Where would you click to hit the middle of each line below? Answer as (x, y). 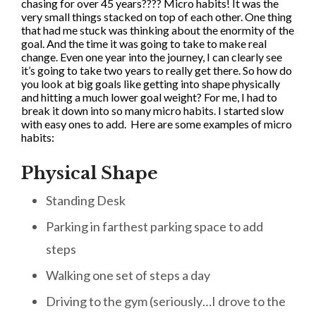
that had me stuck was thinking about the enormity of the (158, 30)
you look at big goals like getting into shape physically (151, 83)
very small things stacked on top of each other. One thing (157, 16)
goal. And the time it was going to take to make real (144, 43)
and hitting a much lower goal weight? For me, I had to (149, 97)
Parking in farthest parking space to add (154, 226)
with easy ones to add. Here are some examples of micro (157, 123)
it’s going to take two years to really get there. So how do (157, 70)
